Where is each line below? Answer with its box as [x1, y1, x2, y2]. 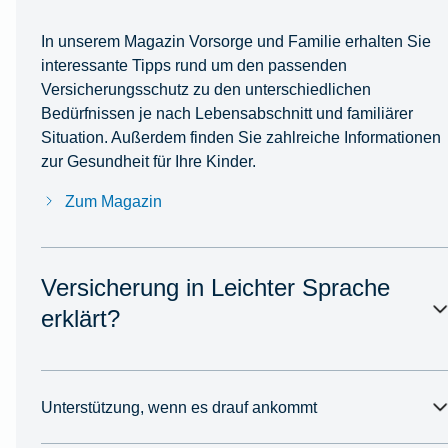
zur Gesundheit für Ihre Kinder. [40, 151, 256, 170]
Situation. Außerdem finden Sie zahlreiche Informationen [40, 127, 441, 146]
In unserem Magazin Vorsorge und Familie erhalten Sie [40, 31, 431, 50]
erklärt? [40, 304, 120, 332]
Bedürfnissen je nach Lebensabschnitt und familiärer [40, 103, 413, 122]
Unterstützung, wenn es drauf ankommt [40, 397, 317, 416]
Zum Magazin [64, 191, 162, 210]
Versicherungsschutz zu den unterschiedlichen [40, 79, 371, 98]
